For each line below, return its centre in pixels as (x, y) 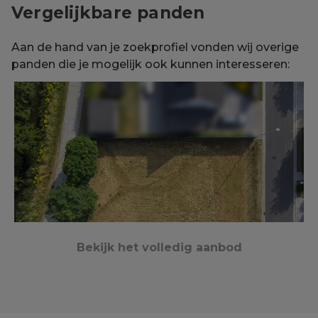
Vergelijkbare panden (108, 13)
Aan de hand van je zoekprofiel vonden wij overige (155, 48)
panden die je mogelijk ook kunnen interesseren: (150, 65)
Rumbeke (63, 295)
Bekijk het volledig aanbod (159, 247)
